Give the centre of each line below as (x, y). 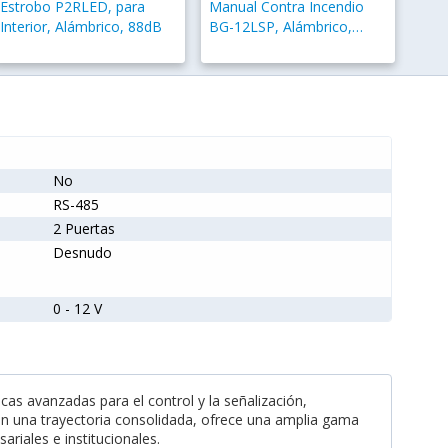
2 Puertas (83, 229)
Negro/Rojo (248, 47)
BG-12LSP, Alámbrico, (281, 27)
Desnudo (82, 253)
